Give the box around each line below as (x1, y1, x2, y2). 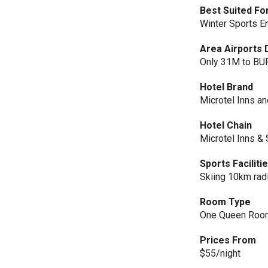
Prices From (200, 234, 257, 246)
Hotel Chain (200, 120, 252, 131)
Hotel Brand (200, 81, 254, 93)
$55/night (200, 248, 241, 259)
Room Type (200, 196, 251, 208)
